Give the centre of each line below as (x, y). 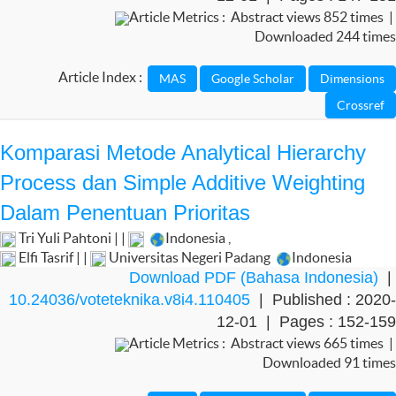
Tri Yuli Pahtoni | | (72, 238)
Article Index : (103, 77)
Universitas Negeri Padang (190, 257)
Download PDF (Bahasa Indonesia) (254, 278)
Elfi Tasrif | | (53, 257)
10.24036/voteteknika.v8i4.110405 (129, 300)
